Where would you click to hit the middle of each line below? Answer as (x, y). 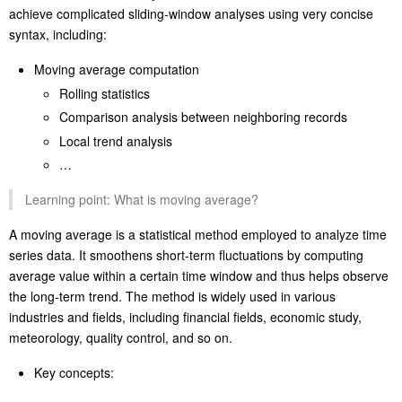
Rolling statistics (105, 192)
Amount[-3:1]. (98, 22)
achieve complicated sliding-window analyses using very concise (191, 113)
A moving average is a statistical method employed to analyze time (198, 333)
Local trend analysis (116, 239)
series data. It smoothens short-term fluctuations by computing (186, 354)
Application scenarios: (96, 57)
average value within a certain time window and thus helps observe (199, 375)
